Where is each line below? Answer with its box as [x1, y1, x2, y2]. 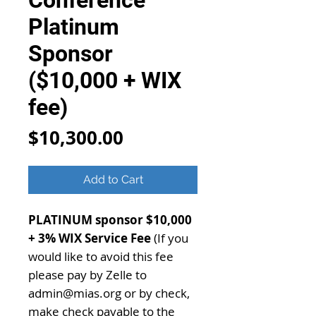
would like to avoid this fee [28, 248, 174, 265]
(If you [151, 230, 188, 246]
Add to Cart [83, 173, 143, 186]
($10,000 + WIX [28, 67, 181, 94]
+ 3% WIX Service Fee [28, 230, 151, 246]
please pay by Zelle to [28, 267, 147, 283]
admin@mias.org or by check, [28, 285, 190, 301]
